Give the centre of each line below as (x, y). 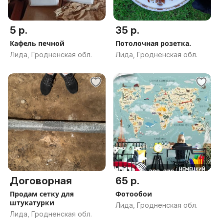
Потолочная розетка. (153, 43)
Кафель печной (37, 43)
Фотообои (134, 194)
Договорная (41, 181)
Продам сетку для (42, 194)
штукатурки (32, 203)
